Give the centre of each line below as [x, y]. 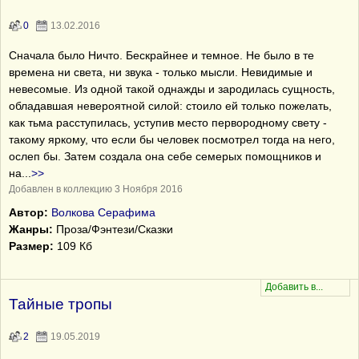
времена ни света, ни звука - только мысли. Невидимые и [161, 72]
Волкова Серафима [103, 212]
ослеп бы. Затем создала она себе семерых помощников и [165, 156]
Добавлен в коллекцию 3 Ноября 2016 [96, 189]
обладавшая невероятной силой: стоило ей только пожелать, [170, 106]
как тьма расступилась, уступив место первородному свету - [168, 123]
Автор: [28, 212]
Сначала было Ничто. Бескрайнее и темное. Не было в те [161, 55]
